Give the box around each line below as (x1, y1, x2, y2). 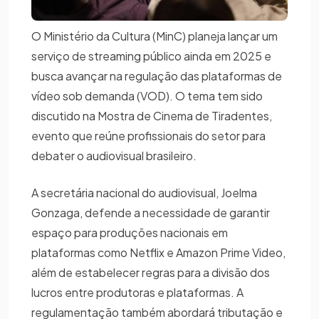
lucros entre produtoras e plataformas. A (31, 284, 244, 300)
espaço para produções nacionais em (31, 224, 228, 240)
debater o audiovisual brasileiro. (31, 147, 199, 163)
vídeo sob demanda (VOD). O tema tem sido (31, 88, 263, 103)
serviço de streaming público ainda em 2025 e (31, 48, 271, 63)
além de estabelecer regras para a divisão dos (31, 264, 270, 280)
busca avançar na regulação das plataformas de (31, 68, 282, 83)
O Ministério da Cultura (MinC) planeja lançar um (31, 28, 278, 43)
